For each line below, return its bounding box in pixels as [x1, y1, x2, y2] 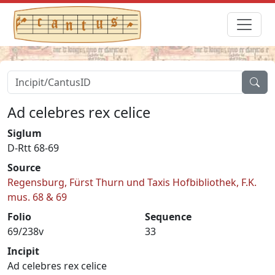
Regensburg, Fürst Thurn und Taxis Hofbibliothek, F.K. [7, 175, 257, 189]
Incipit [7, 244, 39, 258]
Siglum [7, 126, 42, 140]
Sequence [145, 209, 192, 223]
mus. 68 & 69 [7, 190, 67, 204]
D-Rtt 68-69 [7, 141, 59, 155]
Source [7, 160, 41, 174]
